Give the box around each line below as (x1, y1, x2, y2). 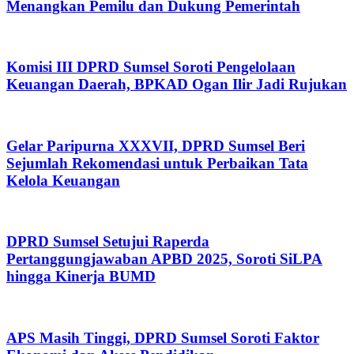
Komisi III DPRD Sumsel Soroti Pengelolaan (6, 58, 296, 76)
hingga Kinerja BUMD (6, 268, 156, 285)
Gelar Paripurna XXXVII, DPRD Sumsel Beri (6, 137, 305, 154)
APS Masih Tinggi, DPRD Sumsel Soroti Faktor (6, 329, 319, 346)
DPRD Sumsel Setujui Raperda (6, 233, 209, 250)
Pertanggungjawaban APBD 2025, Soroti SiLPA (6, 250, 322, 268)
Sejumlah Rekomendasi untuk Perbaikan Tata (6, 154, 308, 171)
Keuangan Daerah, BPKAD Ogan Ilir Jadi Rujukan (6, 76, 347, 93)
